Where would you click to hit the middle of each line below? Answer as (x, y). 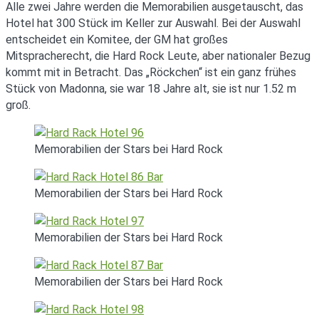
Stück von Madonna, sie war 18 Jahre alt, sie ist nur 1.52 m (151, 88)
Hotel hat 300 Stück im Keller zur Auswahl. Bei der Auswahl (153, 23)
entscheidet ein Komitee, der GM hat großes (117, 39)
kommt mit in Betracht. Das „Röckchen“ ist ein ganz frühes (151, 72)
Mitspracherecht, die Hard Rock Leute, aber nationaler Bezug (158, 56)
